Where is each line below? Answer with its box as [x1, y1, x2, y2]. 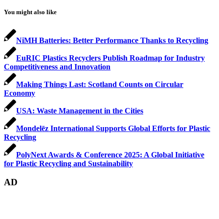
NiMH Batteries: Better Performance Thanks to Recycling [16, 36, 208, 44]
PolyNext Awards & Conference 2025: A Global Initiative [16, 150, 204, 159]
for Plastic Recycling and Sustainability [4, 159, 133, 168]
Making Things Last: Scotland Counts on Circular [16, 80, 183, 88]
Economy [4, 88, 35, 97]
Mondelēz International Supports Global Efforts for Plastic [16, 124, 210, 132]
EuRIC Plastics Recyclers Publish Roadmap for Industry [16, 53, 205, 62]
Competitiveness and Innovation [4, 62, 110, 71]
